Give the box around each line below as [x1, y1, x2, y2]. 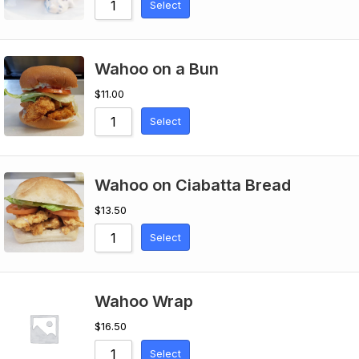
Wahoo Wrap [95, 292, 193, 311]
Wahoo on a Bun [95, 59, 219, 79]
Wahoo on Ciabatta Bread [95, 175, 291, 195]
